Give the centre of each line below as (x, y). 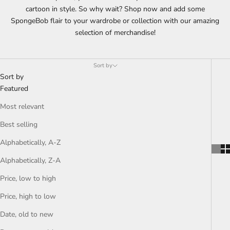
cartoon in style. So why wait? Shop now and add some (115, 9)
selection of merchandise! (115, 33)
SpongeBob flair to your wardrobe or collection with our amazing (115, 21)
